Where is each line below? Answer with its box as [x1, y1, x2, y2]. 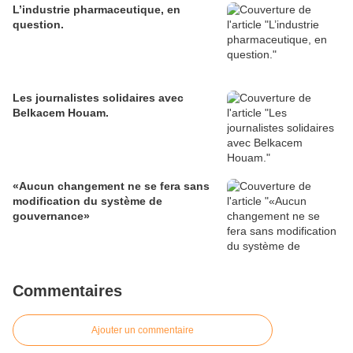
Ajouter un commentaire [91, 325, 194, 336]
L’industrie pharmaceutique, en [13, 3, 180, 17]
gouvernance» [13, 210, 90, 223]
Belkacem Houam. [13, 106, 109, 120]
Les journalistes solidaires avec [13, 91, 184, 105]
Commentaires [13, 282, 122, 300]
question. [13, 18, 64, 32]
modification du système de [13, 195, 162, 208]
